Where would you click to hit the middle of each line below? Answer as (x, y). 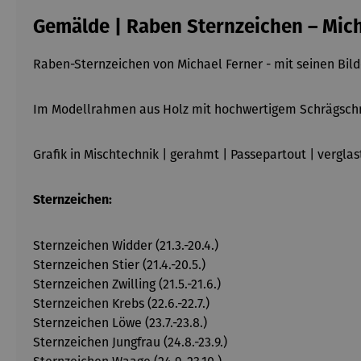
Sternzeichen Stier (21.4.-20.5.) (119, 265)
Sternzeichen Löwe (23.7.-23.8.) (120, 323)
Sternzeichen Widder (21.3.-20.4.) (126, 245)
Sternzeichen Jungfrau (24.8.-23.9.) (130, 342)
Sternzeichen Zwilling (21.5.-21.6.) (127, 284)
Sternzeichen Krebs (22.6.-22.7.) (121, 303)
